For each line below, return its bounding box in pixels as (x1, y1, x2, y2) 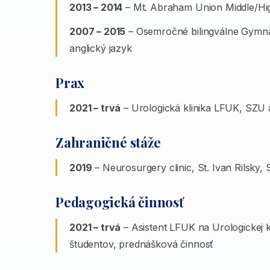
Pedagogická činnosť (55, 193, 184, 211)
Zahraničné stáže (55, 133, 161, 151)
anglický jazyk (69, 42, 132, 54)
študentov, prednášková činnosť (69, 238, 214, 250)
